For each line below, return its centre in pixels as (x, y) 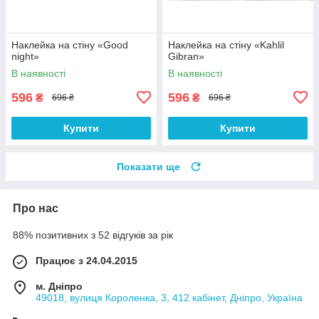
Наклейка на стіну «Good (70, 45)
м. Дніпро (59, 286)
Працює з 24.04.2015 (87, 260)
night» (25, 56)
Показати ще (148, 166)
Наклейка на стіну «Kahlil (226, 45)
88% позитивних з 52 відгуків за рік (93, 235)
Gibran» (186, 56)
